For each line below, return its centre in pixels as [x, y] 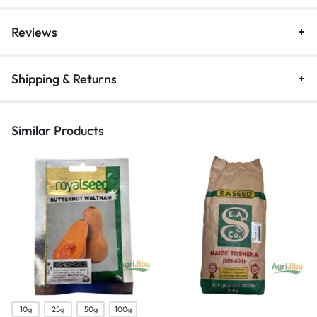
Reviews [34, 32]
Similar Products [58, 130]
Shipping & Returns [64, 79]
